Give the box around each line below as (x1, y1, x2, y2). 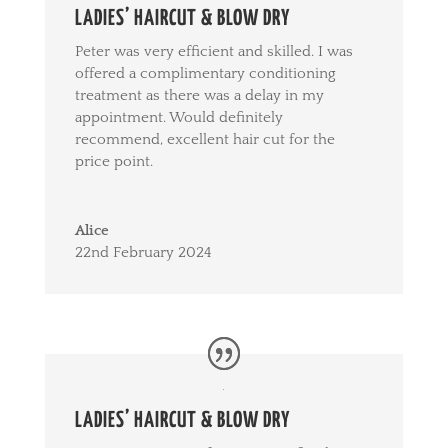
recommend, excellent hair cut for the (74, 130, 335, 148)
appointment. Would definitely (74, 108, 283, 126)
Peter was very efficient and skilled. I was (74, 42, 353, 60)
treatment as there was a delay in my (74, 86, 324, 104)
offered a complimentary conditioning (74, 64, 336, 82)
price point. (74, 152, 153, 170)
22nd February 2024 (74, 243, 212, 261)
